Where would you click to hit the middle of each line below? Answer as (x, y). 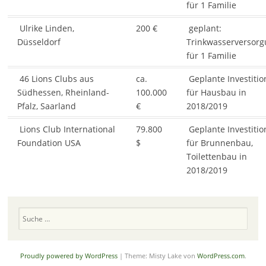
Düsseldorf (39, 42)
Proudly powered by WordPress (69, 256)
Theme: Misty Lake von (161, 256)
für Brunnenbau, (219, 143)
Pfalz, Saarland (46, 106)
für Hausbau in (216, 93)
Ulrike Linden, (45, 28)
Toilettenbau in (216, 157)
